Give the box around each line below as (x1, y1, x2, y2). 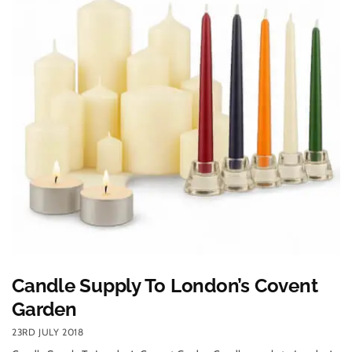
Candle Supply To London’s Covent (12, 273, 318, 297)
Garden (12, 297, 77, 321)
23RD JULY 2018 (12, 326, 84, 339)
